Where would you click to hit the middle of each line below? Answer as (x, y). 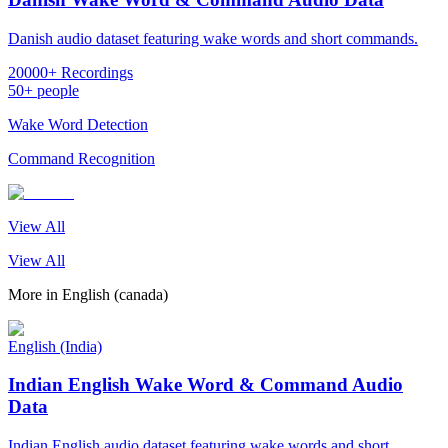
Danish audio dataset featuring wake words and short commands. (213, 38)
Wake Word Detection (78, 124)
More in (35, 294)
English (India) (55, 346)
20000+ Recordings (70, 72)
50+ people (43, 90)
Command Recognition (81, 158)
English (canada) (115, 294)
